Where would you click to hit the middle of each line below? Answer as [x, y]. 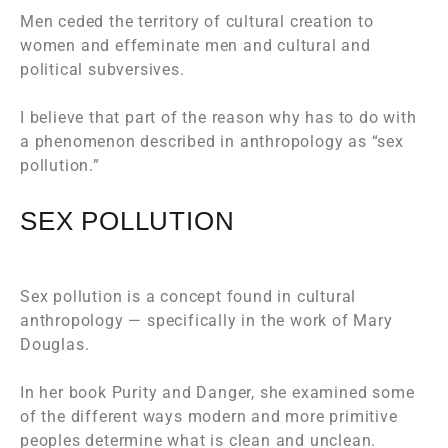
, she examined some [333, 393]
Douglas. [55, 345]
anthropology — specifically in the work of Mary [206, 321]
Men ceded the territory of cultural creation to [197, 22]
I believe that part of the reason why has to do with [218, 118]
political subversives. [102, 70]
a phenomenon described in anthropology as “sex [212, 142]
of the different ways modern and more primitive [209, 417]
